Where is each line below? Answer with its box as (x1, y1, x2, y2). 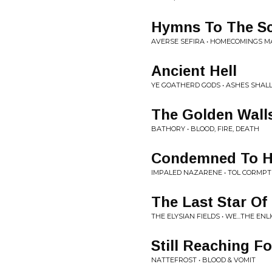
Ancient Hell (151, 63, 237, 79)
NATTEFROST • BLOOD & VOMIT (151, 256, 256, 264)
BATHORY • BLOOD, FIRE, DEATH (151, 124, 259, 133)
